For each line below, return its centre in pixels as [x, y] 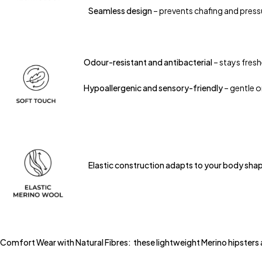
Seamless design [120, 11]
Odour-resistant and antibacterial [148, 62]
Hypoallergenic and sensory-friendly [153, 88]
